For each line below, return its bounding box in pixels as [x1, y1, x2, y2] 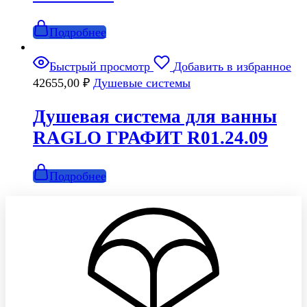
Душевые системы [93, 76, 191, 90]
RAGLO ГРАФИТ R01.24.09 [33, 127, 268, 148]
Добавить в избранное [173, 60, 291, 74]
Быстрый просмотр [49, 60, 150, 74]
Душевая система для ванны [33, 106, 277, 127]
